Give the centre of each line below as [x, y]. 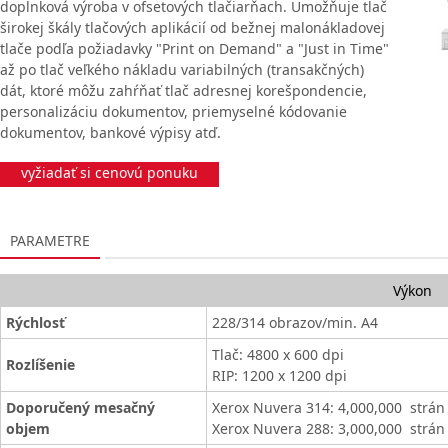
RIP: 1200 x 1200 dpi [279, 375]
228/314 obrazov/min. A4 [295, 322]
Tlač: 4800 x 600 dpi [278, 354]
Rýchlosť [35, 322]
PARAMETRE [50, 240]
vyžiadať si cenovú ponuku [109, 172]
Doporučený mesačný [80, 407]
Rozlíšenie [40, 364]
